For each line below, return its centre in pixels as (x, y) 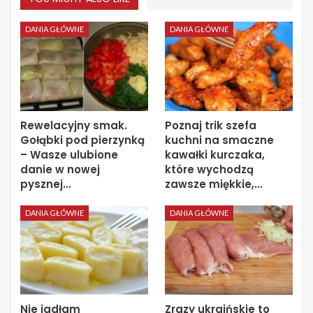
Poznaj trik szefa (211, 125)
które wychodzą (209, 169)
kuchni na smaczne (219, 140)
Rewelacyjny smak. (74, 125)
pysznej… (45, 184)
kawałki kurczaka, (215, 154)
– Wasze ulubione (69, 154)
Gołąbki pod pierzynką (82, 140)
